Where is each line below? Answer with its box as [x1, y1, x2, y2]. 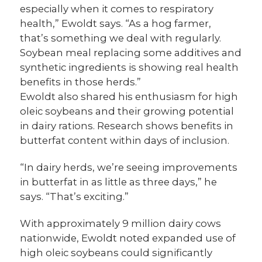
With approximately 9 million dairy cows [20, 217, 222, 229]
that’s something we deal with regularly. [20, 32, 222, 44]
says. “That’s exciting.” [20, 190, 129, 202]
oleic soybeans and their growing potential [20, 105, 235, 117]
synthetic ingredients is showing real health [20, 61, 239, 73]
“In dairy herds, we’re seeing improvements [20, 161, 238, 173]
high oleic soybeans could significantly [20, 246, 213, 258]
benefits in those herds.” [20, 75, 142, 88]
